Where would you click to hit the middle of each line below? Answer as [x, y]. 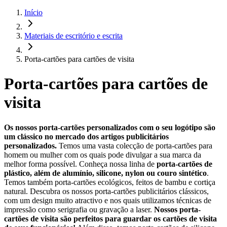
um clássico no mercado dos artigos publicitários [86, 136]
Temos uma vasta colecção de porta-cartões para [135, 145]
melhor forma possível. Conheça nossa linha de [80, 164]
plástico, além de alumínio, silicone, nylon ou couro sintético [105, 173]
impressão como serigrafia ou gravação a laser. [79, 209]
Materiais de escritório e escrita [73, 36]
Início [33, 12]
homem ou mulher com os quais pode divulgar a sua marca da [103, 155]
